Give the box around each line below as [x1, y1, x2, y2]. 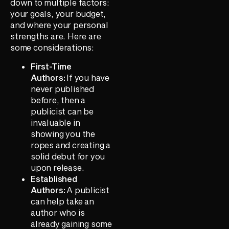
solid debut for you [31, 151, 105, 161]
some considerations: [10, 42, 95, 53]
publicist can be [31, 106, 94, 116]
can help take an [31, 196, 94, 206]
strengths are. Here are [10, 31, 101, 41]
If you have [66, 72, 110, 82]
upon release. [31, 162, 84, 172]
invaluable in [31, 117, 80, 127]
